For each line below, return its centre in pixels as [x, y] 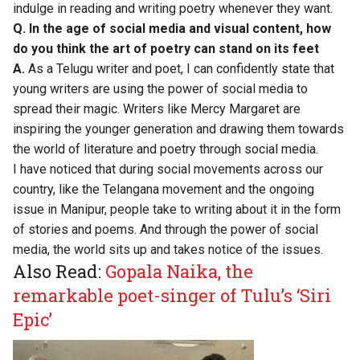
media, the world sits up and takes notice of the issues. [168, 250]
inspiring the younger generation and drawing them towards [178, 129]
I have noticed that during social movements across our [168, 170]
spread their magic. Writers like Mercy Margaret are [157, 109]
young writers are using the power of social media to [160, 89]
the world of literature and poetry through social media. [166, 149]
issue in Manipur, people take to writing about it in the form [177, 210]
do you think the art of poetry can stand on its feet [166, 49]
